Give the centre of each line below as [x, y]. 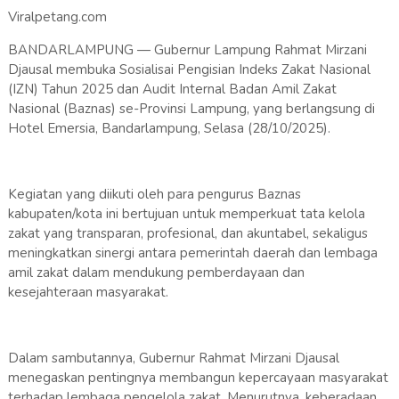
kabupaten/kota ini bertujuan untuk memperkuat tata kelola [186, 214]
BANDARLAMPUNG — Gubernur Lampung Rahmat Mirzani [187, 50]
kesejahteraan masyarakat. [88, 293]
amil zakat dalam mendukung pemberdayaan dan [156, 273]
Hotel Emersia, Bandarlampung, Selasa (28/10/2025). [169, 129]
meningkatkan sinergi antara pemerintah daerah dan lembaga [192, 253]
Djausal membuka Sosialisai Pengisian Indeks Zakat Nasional [189, 70]
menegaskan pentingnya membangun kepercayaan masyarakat [198, 378]
